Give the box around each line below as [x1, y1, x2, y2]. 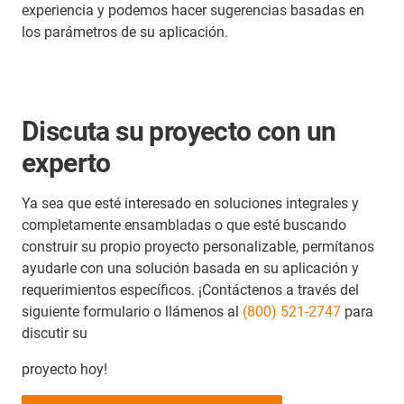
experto [22, 146, 111, 179]
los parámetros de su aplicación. [22, 23, 228, 41]
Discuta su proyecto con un [22, 115, 336, 147]
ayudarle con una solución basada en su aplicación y [22, 259, 359, 277]
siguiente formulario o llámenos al [22, 302, 243, 320]
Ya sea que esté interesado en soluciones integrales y [22, 194, 359, 212]
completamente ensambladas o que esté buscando [22, 216, 346, 234]
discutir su [22, 324, 87, 342]
